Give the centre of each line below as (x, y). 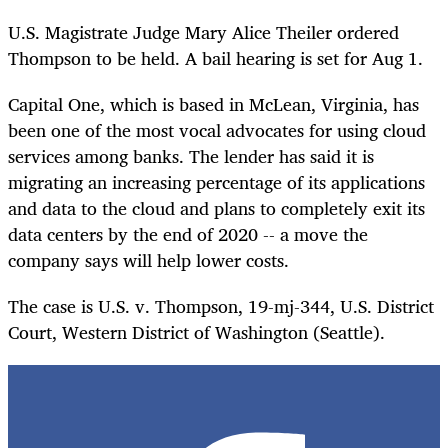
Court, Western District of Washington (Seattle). (196, 332)
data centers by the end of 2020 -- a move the (188, 233)
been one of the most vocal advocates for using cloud (217, 129)
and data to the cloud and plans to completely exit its (216, 207)
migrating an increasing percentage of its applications (216, 181)
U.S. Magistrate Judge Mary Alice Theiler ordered (203, 31)
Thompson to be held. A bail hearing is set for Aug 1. (215, 57)
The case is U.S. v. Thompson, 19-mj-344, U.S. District (221, 306)
